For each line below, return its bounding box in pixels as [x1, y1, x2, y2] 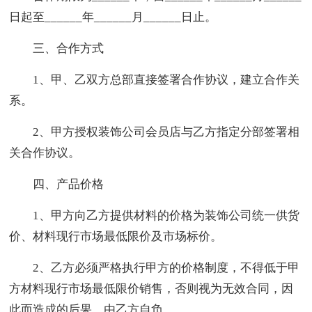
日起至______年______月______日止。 [9, 10, 217, 24]
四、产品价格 [33, 177, 104, 191]
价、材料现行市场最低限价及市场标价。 [9, 229, 223, 243]
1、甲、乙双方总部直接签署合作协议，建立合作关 [33, 72, 300, 86]
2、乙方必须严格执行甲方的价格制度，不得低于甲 [33, 260, 300, 274]
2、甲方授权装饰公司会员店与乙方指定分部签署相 [33, 125, 300, 139]
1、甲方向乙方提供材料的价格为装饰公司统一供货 [33, 208, 300, 222]
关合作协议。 [9, 146, 81, 159]
